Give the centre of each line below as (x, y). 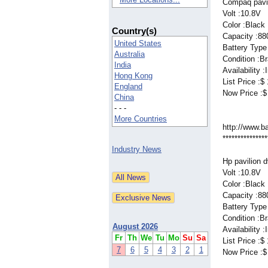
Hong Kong (133, 76)
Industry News (137, 150)
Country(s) (134, 31)
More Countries (141, 119)
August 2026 (135, 227)
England (128, 87)
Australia (130, 54)
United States (138, 44)
